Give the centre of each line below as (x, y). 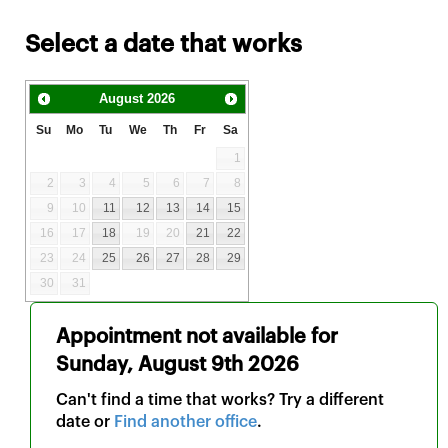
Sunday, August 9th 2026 (177, 364)
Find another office (185, 421)
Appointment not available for (197, 336)
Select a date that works (163, 45)
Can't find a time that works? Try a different (220, 399)
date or (85, 421)
